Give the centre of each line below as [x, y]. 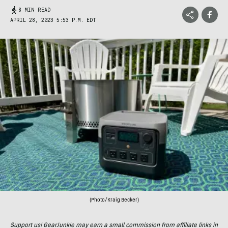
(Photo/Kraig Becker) [114, 200]
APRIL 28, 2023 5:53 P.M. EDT [53, 20]
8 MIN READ [34, 10]
